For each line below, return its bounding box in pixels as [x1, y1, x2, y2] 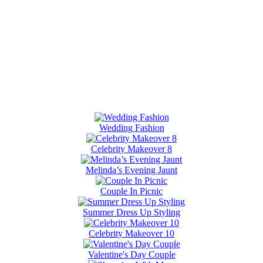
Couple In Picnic [100, 186, 163, 196]
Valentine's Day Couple [87, 249, 176, 259]
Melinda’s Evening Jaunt [86, 164, 177, 175]
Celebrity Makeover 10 [89, 228, 174, 238]
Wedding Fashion [99, 122, 164, 133]
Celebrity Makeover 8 [91, 143, 172, 154]
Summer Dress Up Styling [83, 207, 180, 217]
